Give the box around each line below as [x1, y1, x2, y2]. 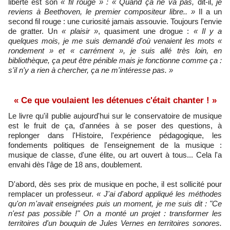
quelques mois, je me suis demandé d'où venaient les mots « [8, 36, 222, 45]
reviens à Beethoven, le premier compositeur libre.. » [8, 7, 195, 16]
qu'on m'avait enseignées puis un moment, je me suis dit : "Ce [8, 199, 222, 208]
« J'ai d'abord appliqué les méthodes [96, 189, 222, 198]
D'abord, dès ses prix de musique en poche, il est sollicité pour [8, 179, 222, 188]
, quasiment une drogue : [98, 26, 194, 35]
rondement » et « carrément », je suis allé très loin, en [8, 46, 222, 55]
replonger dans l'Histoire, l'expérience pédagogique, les [8, 130, 222, 140]
